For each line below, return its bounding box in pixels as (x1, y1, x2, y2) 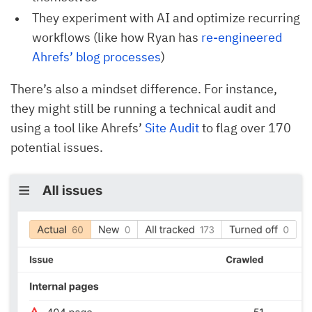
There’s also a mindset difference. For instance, (10, 80, 277, 97)
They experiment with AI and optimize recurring (32, 9, 300, 26)
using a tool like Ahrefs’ (10, 119, 145, 136)
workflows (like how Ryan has (32, 29, 201, 45)
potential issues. (10, 139, 103, 155)
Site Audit (145, 119, 199, 136)
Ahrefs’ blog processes (32, 48, 161, 65)
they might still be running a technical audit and (10, 100, 276, 116)
